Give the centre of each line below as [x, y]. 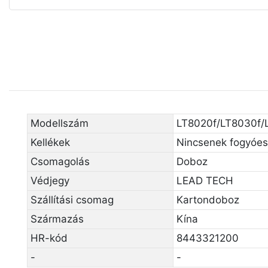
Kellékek [50, 142]
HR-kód [49, 238]
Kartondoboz [208, 200]
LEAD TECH [205, 180]
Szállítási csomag [72, 200]
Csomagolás [60, 161]
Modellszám [59, 123]
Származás [57, 219]
